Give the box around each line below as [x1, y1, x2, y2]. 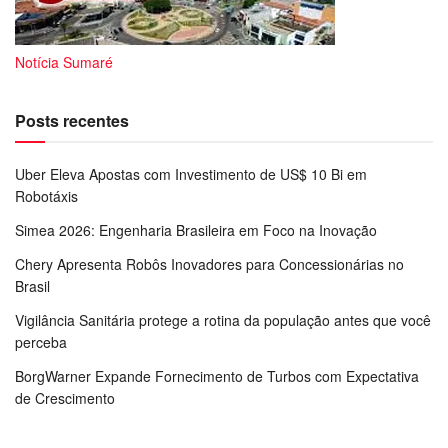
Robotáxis [15, 185, 78, 206]
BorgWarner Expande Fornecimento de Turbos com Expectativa [15, 365, 419, 386]
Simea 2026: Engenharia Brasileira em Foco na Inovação [15, 219, 377, 240]
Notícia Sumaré [15, 51, 113, 72]
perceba [15, 331, 67, 352]
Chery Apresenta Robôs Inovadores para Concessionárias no [15, 253, 404, 274]
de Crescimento [15, 387, 115, 408]
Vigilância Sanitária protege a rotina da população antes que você [15, 309, 431, 330]
